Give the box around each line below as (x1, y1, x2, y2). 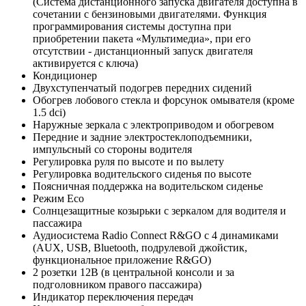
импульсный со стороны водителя (33, 143, 192, 155)
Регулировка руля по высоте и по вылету (33, 155, 224, 167)
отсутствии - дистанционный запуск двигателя (33, 44, 253, 57)
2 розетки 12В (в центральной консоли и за (33, 266, 234, 278)
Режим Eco (33, 192, 84, 204)
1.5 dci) (33, 106, 66, 118)
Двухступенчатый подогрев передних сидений (33, 81, 252, 94)
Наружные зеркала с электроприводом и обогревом (33, 118, 274, 130)
